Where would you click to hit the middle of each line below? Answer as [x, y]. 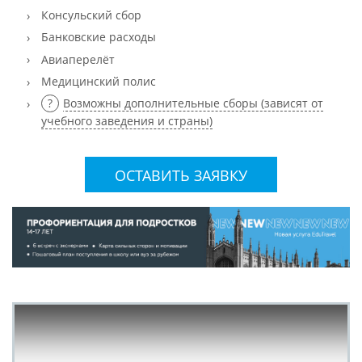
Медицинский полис [98, 82]
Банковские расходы [98, 37]
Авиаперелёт [78, 59]
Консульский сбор [91, 15]
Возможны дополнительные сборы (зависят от [193, 103]
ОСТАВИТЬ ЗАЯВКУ [181, 175]
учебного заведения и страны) [126, 121]
